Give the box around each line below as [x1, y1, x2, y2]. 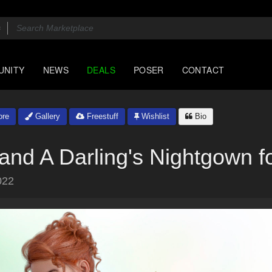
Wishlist [139, 112, 169, 121]
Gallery [33, 112, 60, 121]
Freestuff [84, 112, 118, 121]
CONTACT [182, 64, 225, 76]
